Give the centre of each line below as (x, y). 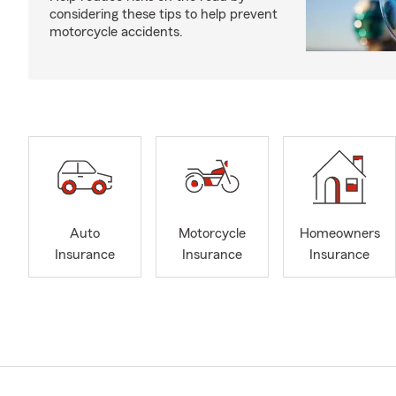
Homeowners (339, 234)
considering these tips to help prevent (164, 14)
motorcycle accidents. (116, 32)
